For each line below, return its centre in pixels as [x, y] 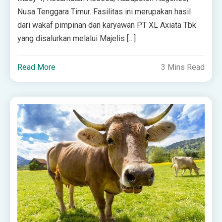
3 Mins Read [183, 67]
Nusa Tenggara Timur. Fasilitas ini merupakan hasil [104, 11]
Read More [37, 67]
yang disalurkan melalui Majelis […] [77, 38]
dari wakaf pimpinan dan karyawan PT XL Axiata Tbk [107, 25]
